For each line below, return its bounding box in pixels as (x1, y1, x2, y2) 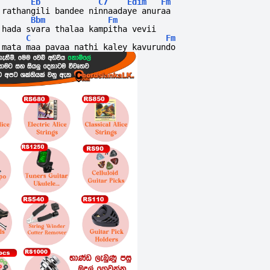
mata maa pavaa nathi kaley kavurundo (2, 42, 176, 52)
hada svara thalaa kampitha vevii (2, 24, 157, 34)
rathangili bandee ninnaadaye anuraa (2, 6, 171, 16)
